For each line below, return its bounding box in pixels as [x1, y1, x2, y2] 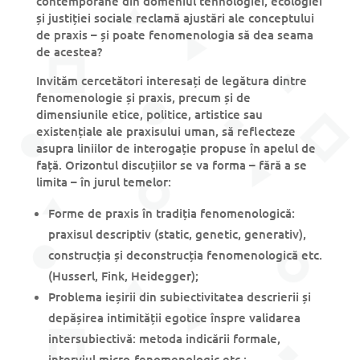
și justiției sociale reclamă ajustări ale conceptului [35, 10, 314, 27]
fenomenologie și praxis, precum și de [35, 89, 251, 106]
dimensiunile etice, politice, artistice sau [35, 106, 263, 123]
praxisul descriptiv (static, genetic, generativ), [47, 226, 306, 243]
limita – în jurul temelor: [35, 174, 171, 190]
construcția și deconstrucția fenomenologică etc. [47, 247, 322, 264]
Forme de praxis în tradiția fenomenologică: [47, 205, 295, 222]
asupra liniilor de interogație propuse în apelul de [35, 140, 316, 157]
